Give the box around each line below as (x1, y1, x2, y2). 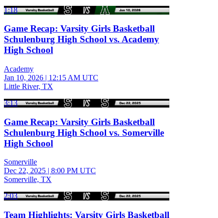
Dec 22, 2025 (4, 166, 46, 175)
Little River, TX (4, 82, 53, 91)
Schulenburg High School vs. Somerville (4, 127, 164, 138)
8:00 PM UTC (51, 166, 96, 175)
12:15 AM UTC (49, 73, 98, 82)
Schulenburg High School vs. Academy (4, 34, 159, 45)
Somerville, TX (4, 175, 52, 184)
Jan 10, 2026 (4, 73, 43, 82)
